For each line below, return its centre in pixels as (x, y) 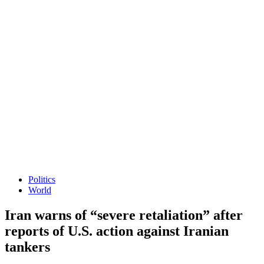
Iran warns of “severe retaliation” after (124, 215)
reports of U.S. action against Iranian (117, 231)
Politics (42, 179)
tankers (27, 247)
